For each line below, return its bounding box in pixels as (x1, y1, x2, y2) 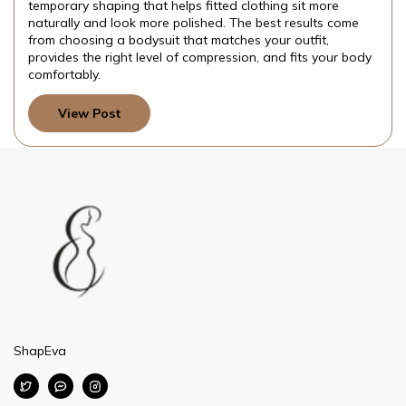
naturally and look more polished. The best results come (28, 14, 359, 31)
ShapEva (14, 342, 66, 359)
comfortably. (28, 65, 101, 82)
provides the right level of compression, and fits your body (28, 48, 372, 65)
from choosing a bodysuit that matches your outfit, (28, 31, 329, 48)
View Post (57, 104, 121, 121)
